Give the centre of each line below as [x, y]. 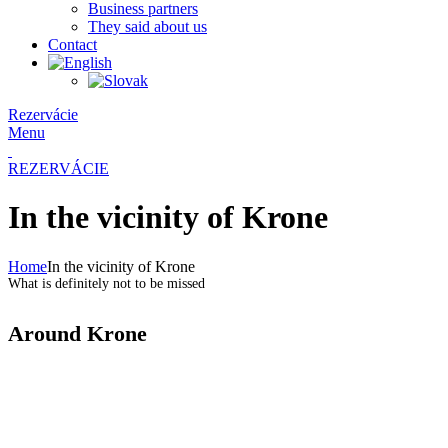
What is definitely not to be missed [106, 283]
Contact [72, 44]
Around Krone [77, 333]
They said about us [147, 26]
